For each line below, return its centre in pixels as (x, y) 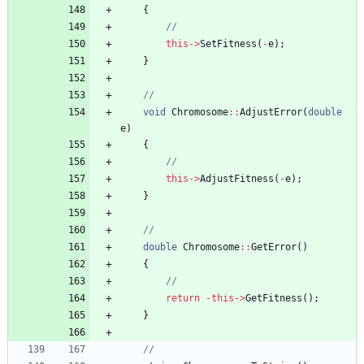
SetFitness (228, 44)
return (183, 299)
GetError (274, 247)
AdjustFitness (237, 179)
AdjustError (271, 113)
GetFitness (274, 299)
